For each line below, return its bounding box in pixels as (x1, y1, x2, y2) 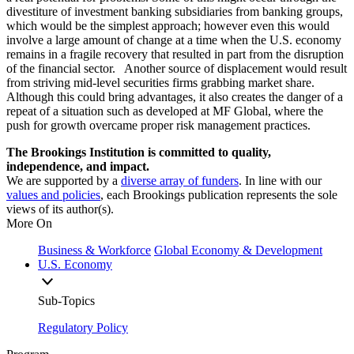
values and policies (6, 187, 100, 201)
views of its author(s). (6, 201, 114, 216)
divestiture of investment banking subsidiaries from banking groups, (6, 4, 343, 18)
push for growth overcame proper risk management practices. (6, 118, 311, 132)
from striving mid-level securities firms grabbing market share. (6, 75, 314, 89)
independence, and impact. (6, 159, 149, 173)
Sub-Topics (38, 293, 95, 307)
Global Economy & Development (154, 243, 322, 257)
